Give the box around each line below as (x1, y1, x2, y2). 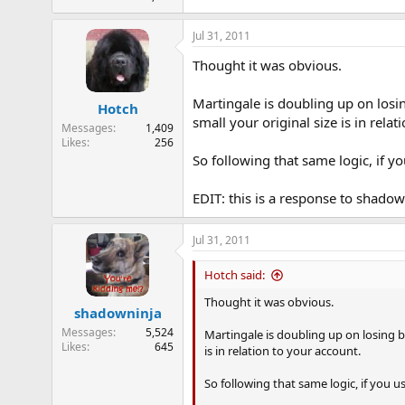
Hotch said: (204, 267, 265, 283)
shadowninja (73, 303, 162, 322)
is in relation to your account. (204, 343, 361, 359)
